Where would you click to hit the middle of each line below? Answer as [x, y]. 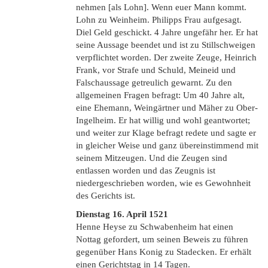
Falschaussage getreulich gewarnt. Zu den [154, 83]
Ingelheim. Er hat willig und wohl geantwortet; [163, 120]
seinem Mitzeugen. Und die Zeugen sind [152, 158]
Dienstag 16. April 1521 [122, 214]
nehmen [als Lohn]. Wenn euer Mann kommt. [161, 7]
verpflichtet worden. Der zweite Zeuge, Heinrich [166, 57]
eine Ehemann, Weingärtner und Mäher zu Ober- [167, 108]
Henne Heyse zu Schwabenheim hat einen [155, 227]
